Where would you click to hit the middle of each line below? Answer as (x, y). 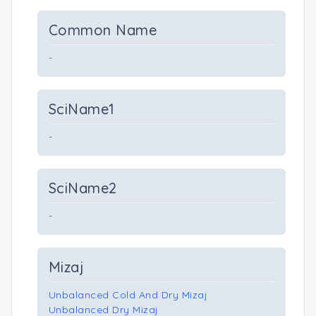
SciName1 (82, 109)
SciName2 (83, 188)
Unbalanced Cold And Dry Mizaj (128, 295)
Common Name (103, 30)
